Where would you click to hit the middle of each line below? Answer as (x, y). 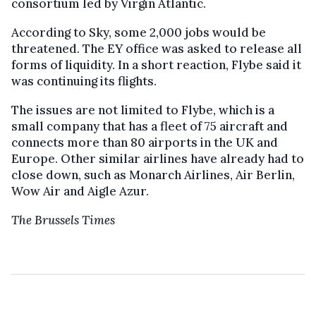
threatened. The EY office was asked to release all (157, 48)
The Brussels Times (63, 220)
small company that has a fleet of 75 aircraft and (150, 126)
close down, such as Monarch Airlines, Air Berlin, (153, 175)
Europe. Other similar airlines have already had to (158, 158)
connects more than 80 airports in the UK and (145, 142)
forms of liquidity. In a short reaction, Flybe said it (156, 65)
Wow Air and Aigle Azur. (80, 191)
